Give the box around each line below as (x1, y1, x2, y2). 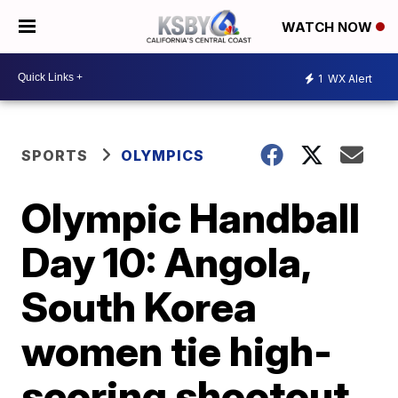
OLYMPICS (121, 147, 205, 164)
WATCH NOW (282, 19, 376, 36)
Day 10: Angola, (21, 237, 311, 287)
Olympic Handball (21, 193, 361, 243)
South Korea (21, 282, 258, 331)
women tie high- (21, 326, 333, 376)
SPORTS (21, 147, 89, 164)
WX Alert (325, 71, 372, 85)
